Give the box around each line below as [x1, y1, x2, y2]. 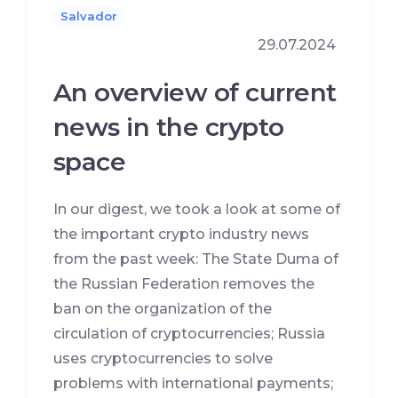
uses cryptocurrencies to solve [53, 350, 273, 368]
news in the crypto [53, 112, 284, 143]
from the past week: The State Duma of [53, 251, 338, 268]
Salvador [60, 9, 117, 24]
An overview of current [53, 77, 337, 108]
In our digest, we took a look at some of [53, 201, 340, 219]
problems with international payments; [53, 375, 333, 393]
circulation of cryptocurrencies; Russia [53, 325, 325, 343]
